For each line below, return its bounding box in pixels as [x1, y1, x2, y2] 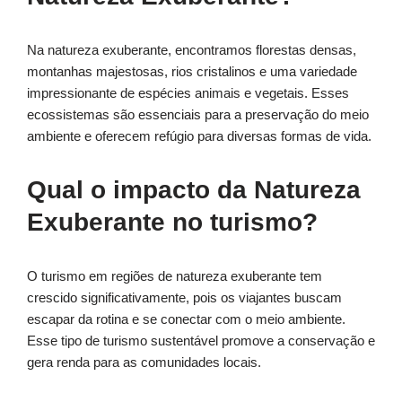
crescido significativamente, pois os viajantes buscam [27, 290, 342, 306]
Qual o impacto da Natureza [27, 176, 361, 205]
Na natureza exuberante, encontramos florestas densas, [27, 42, 356, 58]
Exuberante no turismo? [27, 208, 318, 237]
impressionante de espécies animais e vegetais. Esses [27, 85, 349, 101]
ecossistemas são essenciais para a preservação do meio [27, 107, 369, 123]
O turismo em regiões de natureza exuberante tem [27, 268, 322, 284]
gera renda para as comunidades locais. [27, 354, 261, 371]
